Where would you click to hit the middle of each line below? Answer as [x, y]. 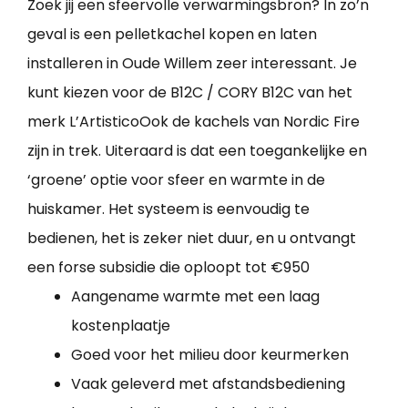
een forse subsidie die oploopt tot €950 [168, 268]
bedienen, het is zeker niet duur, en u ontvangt [192, 239]
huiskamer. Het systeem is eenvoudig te [168, 209]
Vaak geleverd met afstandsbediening [208, 384]
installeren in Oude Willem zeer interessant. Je [192, 64]
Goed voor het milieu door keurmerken [210, 355]
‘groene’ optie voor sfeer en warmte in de [176, 180]
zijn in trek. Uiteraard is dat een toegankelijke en [197, 151]
